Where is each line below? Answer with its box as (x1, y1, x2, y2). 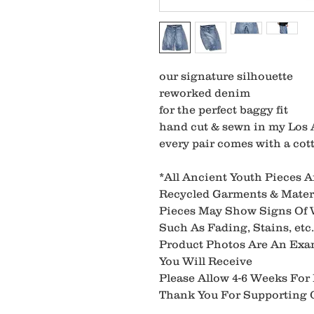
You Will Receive (159, 254, 252, 267)
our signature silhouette (159, 69, 293, 82)
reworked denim (159, 86, 250, 99)
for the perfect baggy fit (159, 102, 288, 116)
